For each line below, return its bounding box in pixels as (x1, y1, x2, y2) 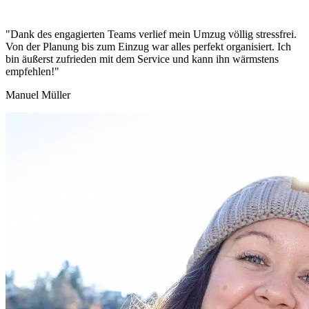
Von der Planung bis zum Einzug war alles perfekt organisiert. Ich (6, 40, 291, 52)
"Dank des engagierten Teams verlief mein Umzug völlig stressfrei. (6, 28, 297, 40)
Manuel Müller (6, 88, 70, 101)
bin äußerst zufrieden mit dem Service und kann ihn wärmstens (6, 52, 279, 65)
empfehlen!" (6, 65, 59, 77)
